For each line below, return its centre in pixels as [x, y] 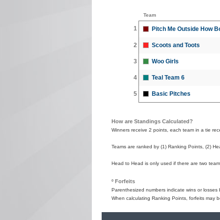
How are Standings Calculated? [152, 121]
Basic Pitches [171, 94]
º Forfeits [123, 181]
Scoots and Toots [176, 45]
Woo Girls [165, 61]
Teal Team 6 [168, 77]
